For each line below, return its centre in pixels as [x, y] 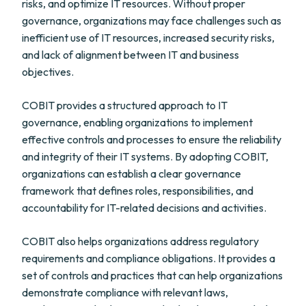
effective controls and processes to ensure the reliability [152, 139]
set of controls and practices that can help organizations [152, 275]
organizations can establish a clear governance [131, 173]
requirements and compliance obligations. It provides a [149, 258]
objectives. [48, 72]
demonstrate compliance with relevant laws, [125, 292]
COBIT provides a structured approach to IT [125, 105]
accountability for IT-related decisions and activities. [144, 208]
